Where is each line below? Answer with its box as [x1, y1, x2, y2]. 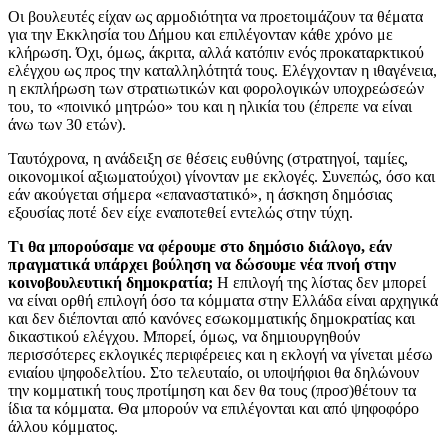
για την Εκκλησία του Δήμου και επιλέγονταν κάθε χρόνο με [8, 25, 393, 43]
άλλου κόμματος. [8, 417, 118, 435]
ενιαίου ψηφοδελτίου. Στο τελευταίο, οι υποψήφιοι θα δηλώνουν [8, 363, 419, 381]
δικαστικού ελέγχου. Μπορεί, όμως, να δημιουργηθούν [8, 327, 360, 345]
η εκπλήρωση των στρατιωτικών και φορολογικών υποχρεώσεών [8, 79, 424, 97]
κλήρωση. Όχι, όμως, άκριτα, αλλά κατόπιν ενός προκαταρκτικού [8, 43, 424, 61]
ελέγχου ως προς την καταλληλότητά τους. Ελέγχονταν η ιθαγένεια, [8, 61, 437, 79]
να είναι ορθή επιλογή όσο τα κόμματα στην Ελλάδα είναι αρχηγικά [8, 291, 438, 309]
